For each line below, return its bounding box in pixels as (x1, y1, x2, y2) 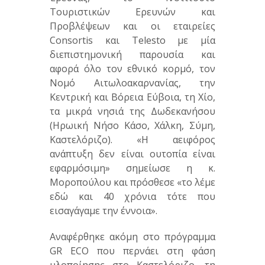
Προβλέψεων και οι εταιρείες (50, 20, 215, 33)
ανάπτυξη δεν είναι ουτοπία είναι (50, 147, 215, 161)
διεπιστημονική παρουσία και (50, 48, 215, 62)
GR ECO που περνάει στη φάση (50, 244, 215, 258)
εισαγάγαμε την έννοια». (50, 204, 157, 218)
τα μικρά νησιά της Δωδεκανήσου (50, 105, 215, 118)
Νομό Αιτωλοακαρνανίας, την (50, 76, 215, 90)
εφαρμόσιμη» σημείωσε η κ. (50, 161, 215, 175)
